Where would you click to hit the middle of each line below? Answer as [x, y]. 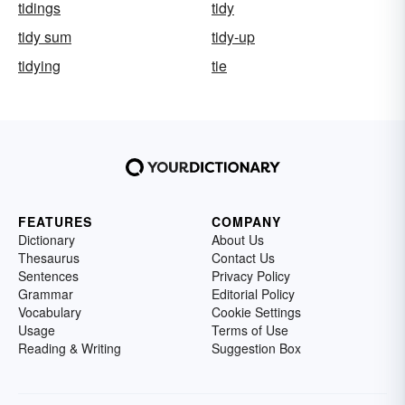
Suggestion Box [256, 348]
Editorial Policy [253, 294]
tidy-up [233, 37]
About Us [238, 240]
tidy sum [45, 37]
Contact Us [243, 258]
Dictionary [47, 240]
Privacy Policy [251, 276]
